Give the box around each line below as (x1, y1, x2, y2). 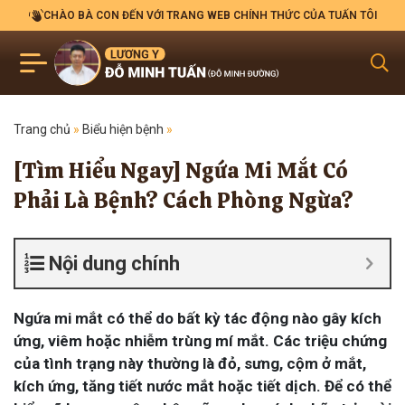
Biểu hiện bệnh (82, 122, 164, 137)
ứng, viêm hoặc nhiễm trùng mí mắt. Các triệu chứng (14, 332, 387, 350)
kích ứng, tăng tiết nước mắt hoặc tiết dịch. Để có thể (14, 377, 391, 395)
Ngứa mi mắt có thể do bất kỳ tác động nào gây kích (14, 309, 381, 327)
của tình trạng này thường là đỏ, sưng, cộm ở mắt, (14, 354, 366, 372)
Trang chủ (14, 122, 71, 137)
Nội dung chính (49, 252, 180, 275)
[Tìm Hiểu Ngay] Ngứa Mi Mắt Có (14, 156, 348, 184)
